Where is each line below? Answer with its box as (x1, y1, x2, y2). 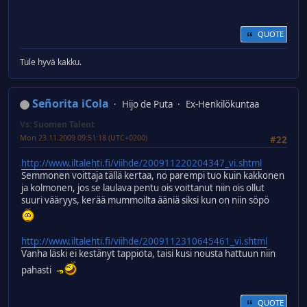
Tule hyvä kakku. (20, 56, 82, 69)
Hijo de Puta (122, 98, 173, 111)
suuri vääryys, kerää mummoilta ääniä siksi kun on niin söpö (21, 194, 271, 207)
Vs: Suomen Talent (20, 119, 95, 131)
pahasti (21, 264, 56, 277)
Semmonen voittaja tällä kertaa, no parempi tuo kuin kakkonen (21, 169, 284, 182)
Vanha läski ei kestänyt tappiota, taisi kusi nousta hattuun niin (21, 247, 275, 260)
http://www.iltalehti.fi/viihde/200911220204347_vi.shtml (21, 157, 262, 170)
